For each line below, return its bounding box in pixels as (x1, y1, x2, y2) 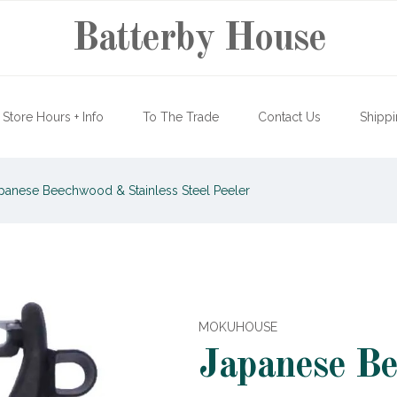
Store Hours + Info (3, 110, 104, 124)
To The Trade (143, 110, 219, 124)
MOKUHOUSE (198, 320, 277, 334)
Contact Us (258, 110, 321, 124)
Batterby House (72, 19, 325, 58)
